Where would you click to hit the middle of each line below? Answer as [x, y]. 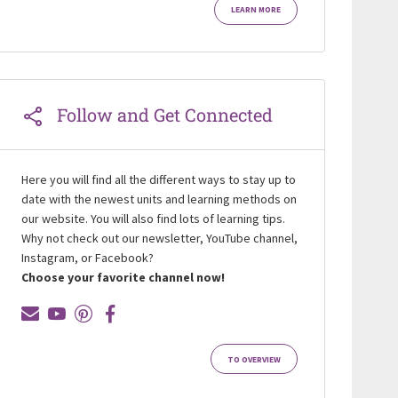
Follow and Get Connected [164, 115]
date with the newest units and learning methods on [159, 199]
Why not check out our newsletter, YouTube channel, [159, 239]
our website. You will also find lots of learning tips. [153, 219]
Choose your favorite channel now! [123, 278]
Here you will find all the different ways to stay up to [158, 180]
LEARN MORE [255, 10]
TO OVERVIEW [254, 359]
